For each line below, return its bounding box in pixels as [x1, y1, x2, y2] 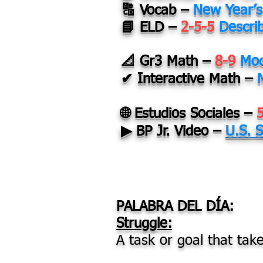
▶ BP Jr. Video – [121, 124, 225, 139]
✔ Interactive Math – [121, 72, 257, 86]
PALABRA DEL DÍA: [116, 200, 234, 214]
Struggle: [116, 217, 172, 231]
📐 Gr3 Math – [121, 55, 215, 69]
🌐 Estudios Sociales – [121, 107, 257, 121]
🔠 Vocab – [121, 4, 193, 18]
